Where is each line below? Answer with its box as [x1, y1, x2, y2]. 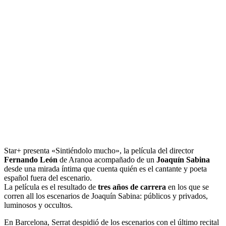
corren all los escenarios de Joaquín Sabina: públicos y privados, [4, 191, 208, 200]
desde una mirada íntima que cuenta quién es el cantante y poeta [4, 164, 207, 173]
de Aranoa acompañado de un [58, 155, 156, 164]
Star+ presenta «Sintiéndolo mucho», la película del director [4, 146, 194, 155]
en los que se [166, 182, 209, 191]
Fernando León [4, 155, 58, 164]
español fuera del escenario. [4, 173, 92, 182]
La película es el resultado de [4, 182, 96, 191]
